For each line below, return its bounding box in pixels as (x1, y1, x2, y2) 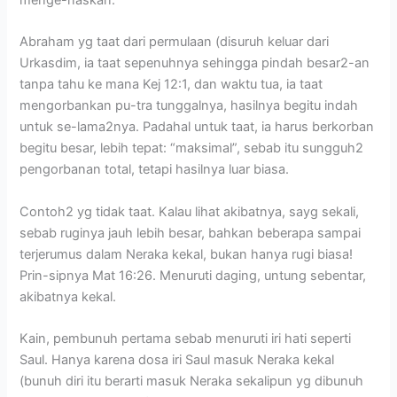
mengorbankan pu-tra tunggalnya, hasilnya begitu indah (19, 97, 359, 114)
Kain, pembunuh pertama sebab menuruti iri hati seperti (19, 331, 352, 346)
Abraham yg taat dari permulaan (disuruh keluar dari (19, 34, 330, 51)
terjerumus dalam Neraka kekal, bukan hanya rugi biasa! (19, 245, 354, 262)
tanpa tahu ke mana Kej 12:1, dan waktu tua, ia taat (19, 76, 323, 93)
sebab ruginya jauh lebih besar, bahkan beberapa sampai (19, 224, 362, 241)
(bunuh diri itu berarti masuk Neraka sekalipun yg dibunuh (19, 373, 364, 389)
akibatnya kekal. (19, 288, 117, 305)
